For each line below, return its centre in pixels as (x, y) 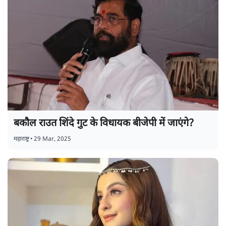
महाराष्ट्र (21, 139)
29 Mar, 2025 (52, 139)
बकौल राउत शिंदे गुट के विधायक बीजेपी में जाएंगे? (104, 123)
